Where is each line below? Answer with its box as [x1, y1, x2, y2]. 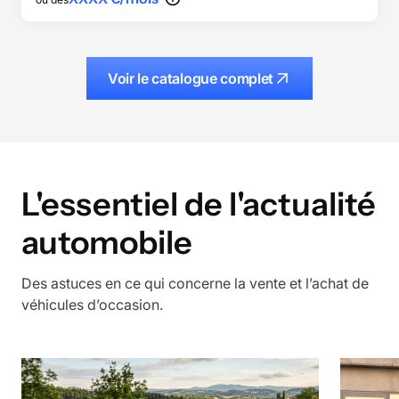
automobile [21, 222, 192, 262]
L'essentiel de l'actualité [21, 183, 376, 224]
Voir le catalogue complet [108, 69, 273, 87]
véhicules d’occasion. [21, 295, 163, 313]
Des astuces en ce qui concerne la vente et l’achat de [21, 273, 369, 292]
